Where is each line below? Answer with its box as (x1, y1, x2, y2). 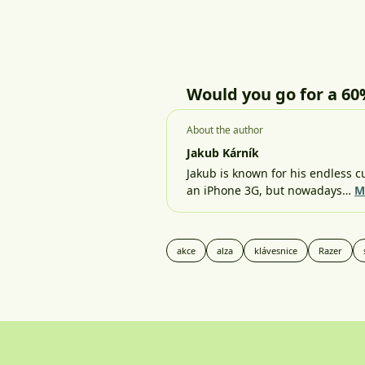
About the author (187, 123, 263, 138)
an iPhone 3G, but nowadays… (187, 182, 354, 199)
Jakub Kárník (187, 145, 259, 161)
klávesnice (254, 244, 297, 257)
